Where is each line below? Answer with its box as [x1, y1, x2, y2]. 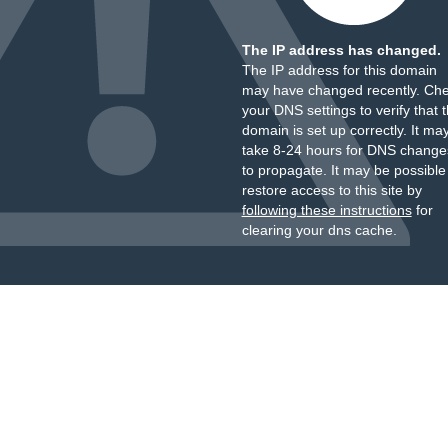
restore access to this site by [241, 182, 422, 198]
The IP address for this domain [241, 62, 437, 78]
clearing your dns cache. [241, 222, 397, 238]
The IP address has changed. [241, 42, 441, 58]
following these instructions [241, 202, 412, 218]
